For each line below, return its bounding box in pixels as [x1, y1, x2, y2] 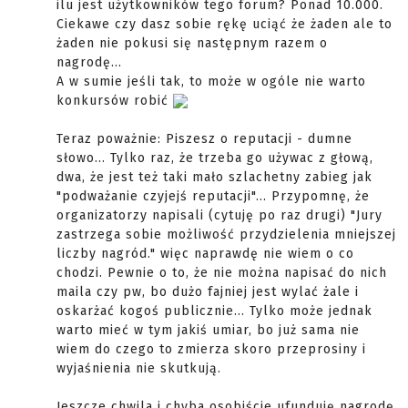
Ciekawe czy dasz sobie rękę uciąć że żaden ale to [56, 16, 393, 32]
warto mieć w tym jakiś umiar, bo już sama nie [56, 322, 360, 338]
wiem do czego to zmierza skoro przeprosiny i [56, 342, 366, 357]
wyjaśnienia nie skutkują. [56, 361, 221, 376]
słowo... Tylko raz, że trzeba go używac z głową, [56, 150, 373, 166]
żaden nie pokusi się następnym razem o [56, 36, 328, 51]
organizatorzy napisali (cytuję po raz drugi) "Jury [56, 208, 382, 223]
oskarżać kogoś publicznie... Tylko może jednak [56, 303, 372, 319]
